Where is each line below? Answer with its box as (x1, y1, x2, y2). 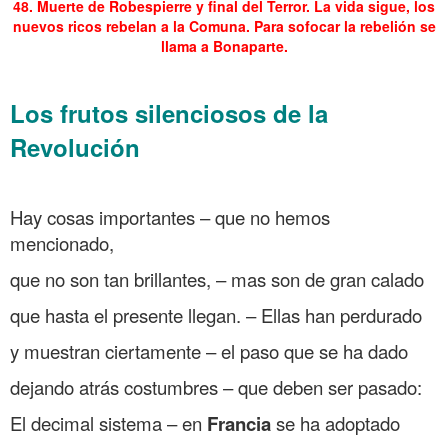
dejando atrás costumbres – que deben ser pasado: (10, 373, 422, 400)
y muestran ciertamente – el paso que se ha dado (10, 337, 408, 364)
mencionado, (10, 229, 114, 256)
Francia (207, 409, 271, 437)
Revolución (10, 129, 140, 164)
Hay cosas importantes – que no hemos (10, 203, 330, 230)
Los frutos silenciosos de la (10, 95, 328, 130)
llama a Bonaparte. (160, 35, 288, 56)
